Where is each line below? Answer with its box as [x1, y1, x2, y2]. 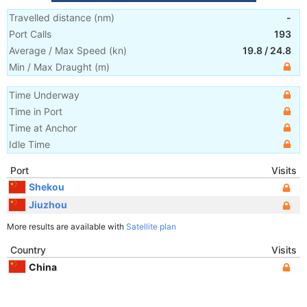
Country [10, 244, 46, 256]
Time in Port [9, 106, 62, 117]
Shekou [29, 180, 64, 193]
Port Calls [9, 28, 51, 40]
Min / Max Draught [9, 61, 92, 73]
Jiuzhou [29, 198, 67, 210]
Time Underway [9, 89, 79, 101]
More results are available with [7, 221, 126, 232]
